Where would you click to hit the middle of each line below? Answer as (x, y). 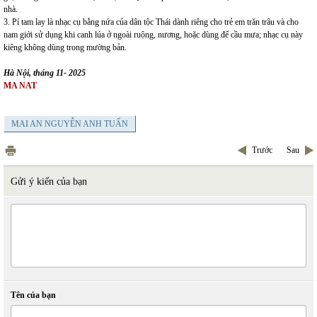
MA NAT (20, 86)
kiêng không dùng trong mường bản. (65, 48)
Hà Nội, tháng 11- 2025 (45, 73)
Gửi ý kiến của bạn (49, 182)
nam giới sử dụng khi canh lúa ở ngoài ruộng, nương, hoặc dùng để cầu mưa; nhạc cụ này (153, 35)
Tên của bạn (33, 295)
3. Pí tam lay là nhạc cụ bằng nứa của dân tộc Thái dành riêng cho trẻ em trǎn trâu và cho (151, 22)
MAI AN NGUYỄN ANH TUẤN (70, 124)
